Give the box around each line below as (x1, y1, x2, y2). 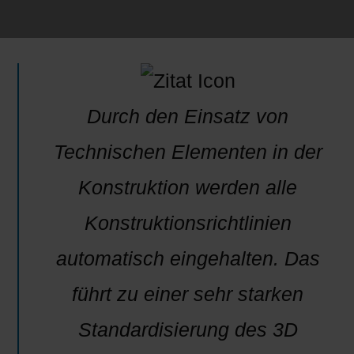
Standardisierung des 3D (77, 318, 298, 341)
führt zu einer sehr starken (72, 282, 303, 305)
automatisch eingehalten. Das (55, 247, 320, 269)
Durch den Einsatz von (87, 104, 288, 127)
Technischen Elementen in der (53, 140, 322, 163)
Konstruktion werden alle (78, 175, 297, 198)
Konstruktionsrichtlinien (84, 211, 292, 234)
